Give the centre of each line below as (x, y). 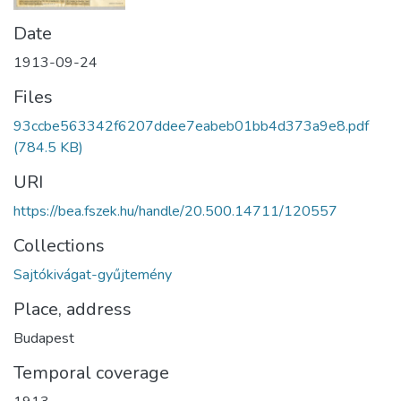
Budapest (44, 338)
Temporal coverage (91, 373)
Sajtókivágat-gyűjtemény (93, 275)
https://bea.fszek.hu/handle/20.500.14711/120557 (175, 211)
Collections (59, 246)
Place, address (73, 309)
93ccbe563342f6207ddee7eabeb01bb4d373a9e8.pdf (191, 126)
